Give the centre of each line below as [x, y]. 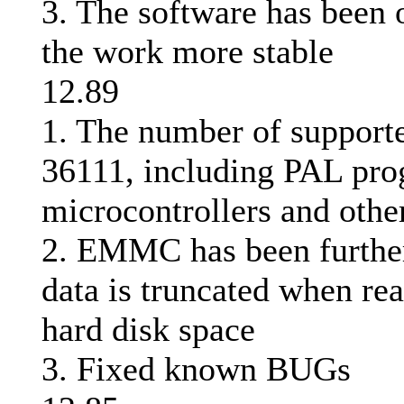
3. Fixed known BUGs [196, 369]
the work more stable [188, 52]
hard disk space [148, 330]
